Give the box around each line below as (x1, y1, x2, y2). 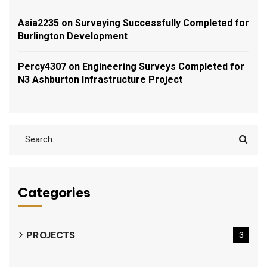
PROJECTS (26, 229, 75, 241)
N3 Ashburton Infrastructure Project (18, 73, 182, 85)
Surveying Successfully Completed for (75, 17, 249, 29)
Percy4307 (18, 60, 66, 72)
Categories (18, 184, 91, 201)
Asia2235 (18, 17, 59, 29)
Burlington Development (18, 30, 128, 42)
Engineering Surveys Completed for (82, 60, 244, 72)
